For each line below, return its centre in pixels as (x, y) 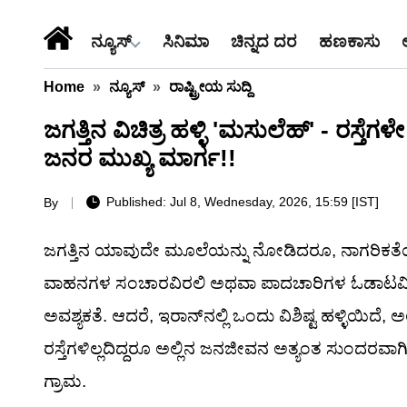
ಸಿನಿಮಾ (186, 41)
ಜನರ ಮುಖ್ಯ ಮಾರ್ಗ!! (140, 158)
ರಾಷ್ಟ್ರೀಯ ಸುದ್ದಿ (210, 87)
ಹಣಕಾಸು (349, 41)
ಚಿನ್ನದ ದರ (264, 41)
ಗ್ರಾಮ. (65, 381)
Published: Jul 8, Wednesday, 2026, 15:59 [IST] (243, 202)
